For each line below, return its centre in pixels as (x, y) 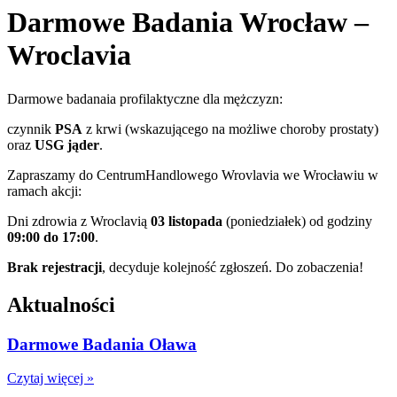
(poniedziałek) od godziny (297, 221)
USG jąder (67, 144)
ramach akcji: (44, 191)
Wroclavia (69, 55)
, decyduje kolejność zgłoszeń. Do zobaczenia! (233, 267)
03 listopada (187, 221)
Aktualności (61, 304)
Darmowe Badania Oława (102, 344)
